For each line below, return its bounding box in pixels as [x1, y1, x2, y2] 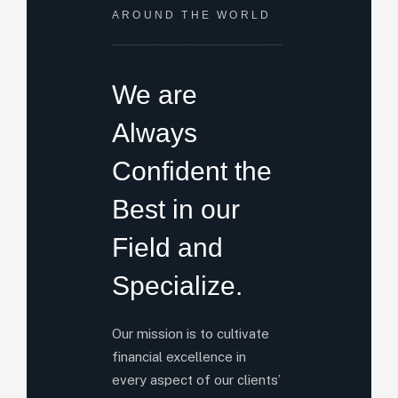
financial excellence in [112, 349, 246, 364]
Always [112, 118, 197, 147]
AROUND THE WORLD [112, 9, 272, 21]
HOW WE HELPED [112, 45, 267, 59]
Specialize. [112, 271, 243, 300]
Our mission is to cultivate [112, 326, 269, 341]
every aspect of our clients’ [112, 372, 281, 387]
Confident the [112, 156, 272, 186]
